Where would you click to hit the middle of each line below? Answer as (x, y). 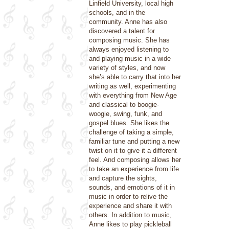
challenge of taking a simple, (131, 132)
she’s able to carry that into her (135, 77)
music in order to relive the (128, 197)
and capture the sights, (123, 178)
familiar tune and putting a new (134, 141)
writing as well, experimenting (132, 86)
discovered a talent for (122, 31)
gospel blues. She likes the (129, 123)
